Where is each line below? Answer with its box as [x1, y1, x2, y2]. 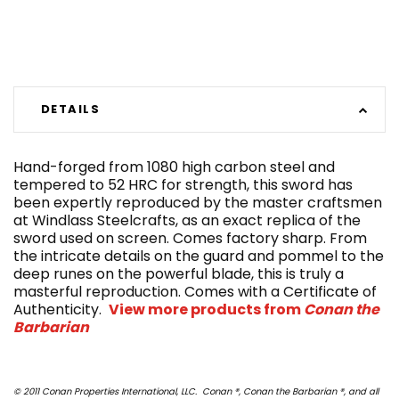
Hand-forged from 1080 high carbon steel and [13, 157, 335, 178]
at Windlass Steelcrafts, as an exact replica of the [13, 210, 361, 232]
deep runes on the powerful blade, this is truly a [13, 264, 344, 285]
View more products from [109, 299, 304, 321]
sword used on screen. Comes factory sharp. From [13, 228, 367, 249]
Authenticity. [13, 299, 109, 321]
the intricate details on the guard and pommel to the [13, 246, 384, 267]
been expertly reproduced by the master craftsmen [13, 192, 382, 214]
